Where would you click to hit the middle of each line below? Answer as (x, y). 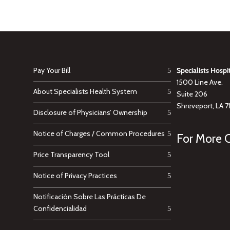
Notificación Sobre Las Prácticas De (89, 196)
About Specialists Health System (85, 91)
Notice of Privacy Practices (75, 175)
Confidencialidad (60, 208)
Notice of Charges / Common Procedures (99, 133)
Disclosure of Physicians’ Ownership (90, 112)
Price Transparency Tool (71, 154)
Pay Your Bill (52, 70)
